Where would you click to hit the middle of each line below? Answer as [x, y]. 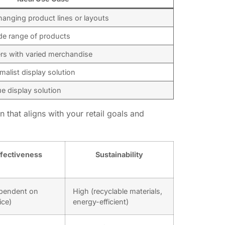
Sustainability [119, 155]
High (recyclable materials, [118, 191]
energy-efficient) [101, 202]
